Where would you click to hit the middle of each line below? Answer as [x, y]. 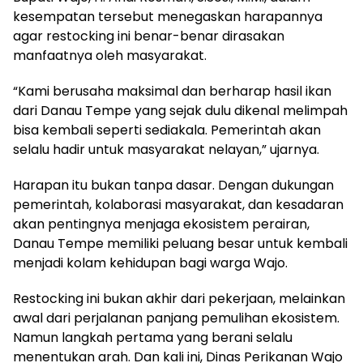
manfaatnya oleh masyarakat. [110, 55]
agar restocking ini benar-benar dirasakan [149, 36]
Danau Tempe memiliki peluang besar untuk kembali [180, 243]
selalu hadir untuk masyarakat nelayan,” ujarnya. [166, 149]
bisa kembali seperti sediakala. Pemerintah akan [167, 130]
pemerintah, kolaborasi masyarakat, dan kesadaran [178, 204]
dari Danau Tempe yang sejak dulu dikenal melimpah [180, 110]
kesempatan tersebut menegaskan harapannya [168, 16]
